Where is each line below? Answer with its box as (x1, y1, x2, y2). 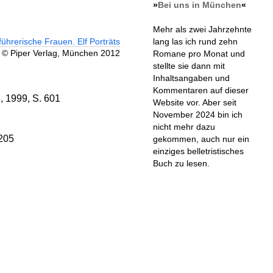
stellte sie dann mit (152, 61, 225, 71)
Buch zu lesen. (152, 158, 210, 169)
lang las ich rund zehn (152, 37, 238, 47)
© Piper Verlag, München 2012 (1, 48, 120, 58)
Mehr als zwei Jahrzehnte (152, 24, 252, 35)
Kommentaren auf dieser (152, 85, 249, 96)
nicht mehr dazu (152, 122, 215, 132)
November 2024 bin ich (152, 110, 243, 120)
